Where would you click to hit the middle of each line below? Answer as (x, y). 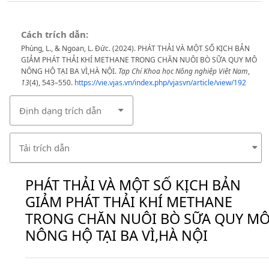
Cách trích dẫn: (54, 34)
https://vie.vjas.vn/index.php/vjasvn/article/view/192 (160, 82)
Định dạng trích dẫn (60, 110)
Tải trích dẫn (44, 147)
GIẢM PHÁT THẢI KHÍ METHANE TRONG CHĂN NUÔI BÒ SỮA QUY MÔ (139, 59)
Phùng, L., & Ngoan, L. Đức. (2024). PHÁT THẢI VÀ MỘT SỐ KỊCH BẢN (135, 48)
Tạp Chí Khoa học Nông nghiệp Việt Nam (183, 71)
